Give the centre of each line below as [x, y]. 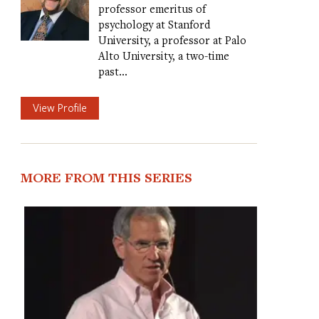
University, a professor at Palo [172, 40]
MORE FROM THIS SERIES [106, 178]
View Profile [59, 108]
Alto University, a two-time [163, 55]
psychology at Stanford [154, 24]
